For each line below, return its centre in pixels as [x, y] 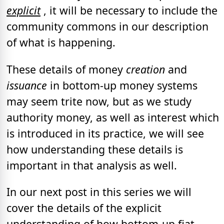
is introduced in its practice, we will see [105, 133]
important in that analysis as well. [92, 165]
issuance [27, 85]
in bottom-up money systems [122, 85]
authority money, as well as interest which [113, 117]
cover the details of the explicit [84, 207]
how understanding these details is [95, 149]
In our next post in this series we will [99, 191]
